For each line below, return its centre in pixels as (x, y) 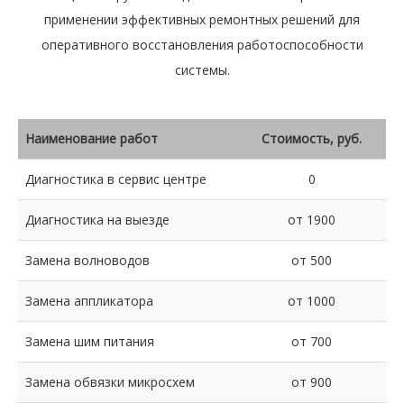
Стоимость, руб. (312, 138)
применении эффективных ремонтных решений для (202, 19)
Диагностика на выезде (97, 220)
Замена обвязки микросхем (110, 382)
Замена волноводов (87, 260)
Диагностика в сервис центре (116, 179)
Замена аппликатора (89, 301)
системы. (202, 70)
